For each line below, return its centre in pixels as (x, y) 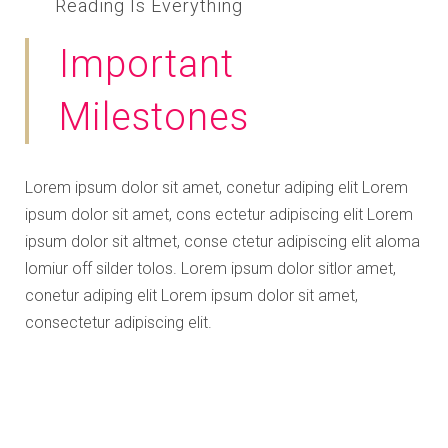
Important (146, 64)
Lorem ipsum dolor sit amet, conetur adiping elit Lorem (216, 188)
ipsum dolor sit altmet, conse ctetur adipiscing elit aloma (222, 242)
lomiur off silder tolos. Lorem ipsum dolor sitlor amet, (210, 269)
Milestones (154, 117)
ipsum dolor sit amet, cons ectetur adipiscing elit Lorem (219, 215)
